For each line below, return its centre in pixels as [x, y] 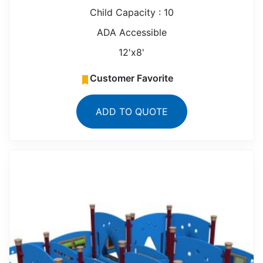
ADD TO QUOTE [131, 112]
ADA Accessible [131, 33]
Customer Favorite [131, 78]
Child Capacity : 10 [131, 13]
